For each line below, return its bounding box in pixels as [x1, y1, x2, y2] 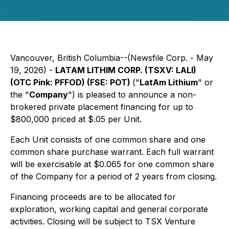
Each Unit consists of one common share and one [10, 134, 205, 145]
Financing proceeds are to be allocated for [10, 192, 176, 202]
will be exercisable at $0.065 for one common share [10, 159, 214, 169]
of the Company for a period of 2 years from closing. [10, 171, 217, 181]
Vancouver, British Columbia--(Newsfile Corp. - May [10, 53, 213, 63]
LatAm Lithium [140, 77, 198, 87]
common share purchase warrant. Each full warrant [10, 147, 214, 157]
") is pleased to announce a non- [68, 89, 196, 100]
